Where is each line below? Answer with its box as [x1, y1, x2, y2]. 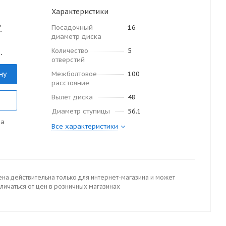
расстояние [51, 79, 89, 87]
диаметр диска [51, 32, 101, 41]
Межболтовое [51, 70, 97, 78]
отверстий [51, 55, 85, 64]
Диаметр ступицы [51, 107, 110, 116]
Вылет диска [51, 93, 93, 101]
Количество [51, 46, 88, 55]
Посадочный [51, 23, 93, 32]
